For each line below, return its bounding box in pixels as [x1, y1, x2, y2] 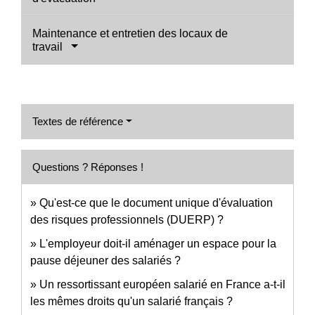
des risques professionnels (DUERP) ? [30, 214, 224, 226]
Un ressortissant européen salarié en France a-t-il [39, 278, 285, 291]
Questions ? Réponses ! [32, 161, 143, 174]
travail [32, 41, 68, 53]
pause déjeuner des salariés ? [30, 255, 181, 267]
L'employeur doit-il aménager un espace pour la [39, 238, 276, 250]
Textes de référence [32, 115, 123, 128]
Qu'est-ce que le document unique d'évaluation [39, 197, 273, 210]
